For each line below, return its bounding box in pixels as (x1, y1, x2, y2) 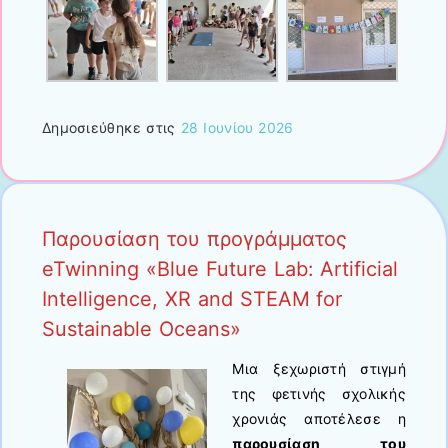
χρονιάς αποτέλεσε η (232, 410, 406, 428)
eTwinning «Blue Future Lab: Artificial (42, 256, 399, 281)
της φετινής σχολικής (232, 385, 406, 403)
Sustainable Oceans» (42, 316, 241, 341)
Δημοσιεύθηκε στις (42, 118, 181, 136)
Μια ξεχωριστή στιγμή (232, 360, 406, 378)
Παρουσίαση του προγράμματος (42, 226, 347, 251)
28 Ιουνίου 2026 (180, 118, 294, 136)
